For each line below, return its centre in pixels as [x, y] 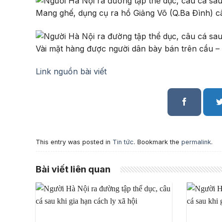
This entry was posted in [74, 142]
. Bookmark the [158, 142]
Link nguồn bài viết [71, 71]
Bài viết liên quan [73, 169]
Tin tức [123, 142]
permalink [196, 142]
